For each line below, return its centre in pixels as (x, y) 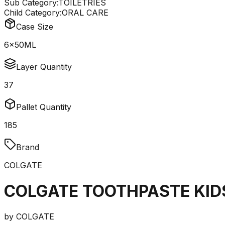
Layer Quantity (44, 67)
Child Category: (33, 13)
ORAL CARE (85, 13)
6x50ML (20, 45)
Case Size (35, 27)
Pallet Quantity (44, 107)
